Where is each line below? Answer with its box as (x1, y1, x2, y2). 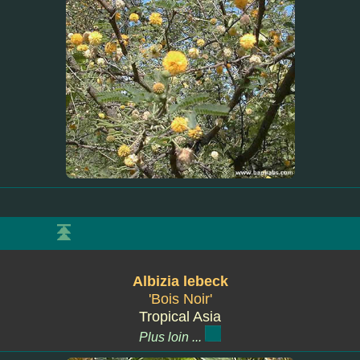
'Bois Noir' (148, 291, 212, 307)
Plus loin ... (139, 330, 205, 344)
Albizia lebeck (132, 273, 228, 289)
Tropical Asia (139, 309, 221, 325)
